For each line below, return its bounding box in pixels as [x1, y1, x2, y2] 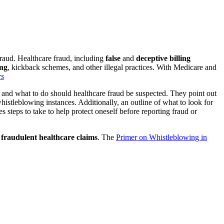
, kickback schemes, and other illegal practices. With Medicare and [7, 62, 216, 71]
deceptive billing [136, 53, 190, 62]
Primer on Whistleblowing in [116, 132, 207, 141]
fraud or [172, 106, 197, 115]
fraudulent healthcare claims [1, 132, 97, 141]
